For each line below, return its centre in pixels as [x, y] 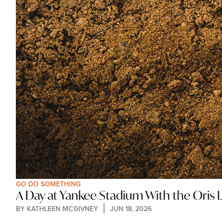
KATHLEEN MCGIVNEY [62, 208]
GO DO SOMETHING [48, 184]
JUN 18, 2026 [131, 208]
